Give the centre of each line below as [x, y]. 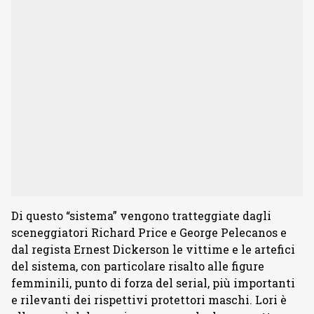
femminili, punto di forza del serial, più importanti [153, 283]
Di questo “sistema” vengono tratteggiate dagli [141, 216]
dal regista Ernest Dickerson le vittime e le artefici [153, 250]
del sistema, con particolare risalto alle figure [138, 266]
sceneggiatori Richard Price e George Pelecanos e [149, 233]
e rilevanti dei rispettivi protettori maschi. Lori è [149, 300]
